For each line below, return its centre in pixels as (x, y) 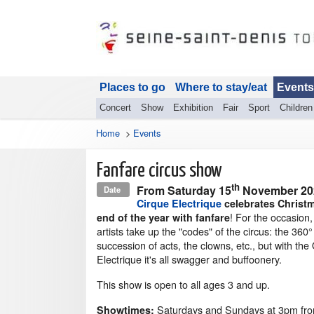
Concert (115, 108)
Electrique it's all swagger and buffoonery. (189, 259)
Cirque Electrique (179, 204)
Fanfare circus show (159, 171)
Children (296, 108)
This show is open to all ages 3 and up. (183, 285)
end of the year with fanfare (163, 218)
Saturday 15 (199, 191)
